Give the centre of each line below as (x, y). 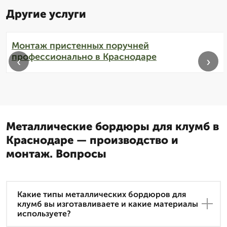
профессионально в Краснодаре (84, 56)
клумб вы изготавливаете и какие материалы (108, 204)
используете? (44, 213)
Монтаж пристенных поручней (80, 45)
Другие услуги (46, 14)
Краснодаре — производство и (92, 140)
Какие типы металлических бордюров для (102, 194)
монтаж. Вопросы (56, 154)
